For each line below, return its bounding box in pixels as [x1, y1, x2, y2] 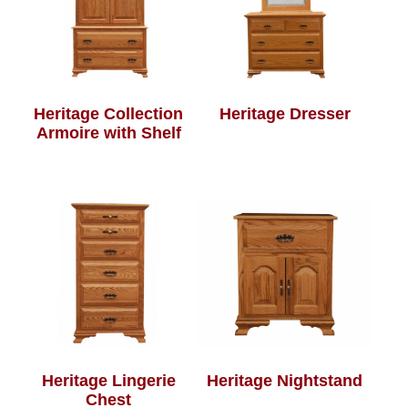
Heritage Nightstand [207, 371, 363, 390]
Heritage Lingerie [41, 371, 176, 390]
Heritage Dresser [219, 104, 351, 123]
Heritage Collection [34, 104, 184, 123]
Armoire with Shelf [36, 123, 181, 142]
